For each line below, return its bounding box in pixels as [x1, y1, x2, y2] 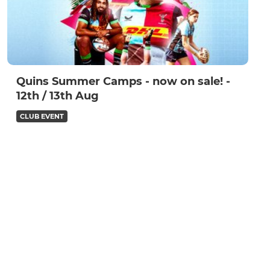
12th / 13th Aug [16, 89, 99, 103]
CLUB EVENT [20, 112, 64, 121]
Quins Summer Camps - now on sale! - [16, 75, 230, 89]
